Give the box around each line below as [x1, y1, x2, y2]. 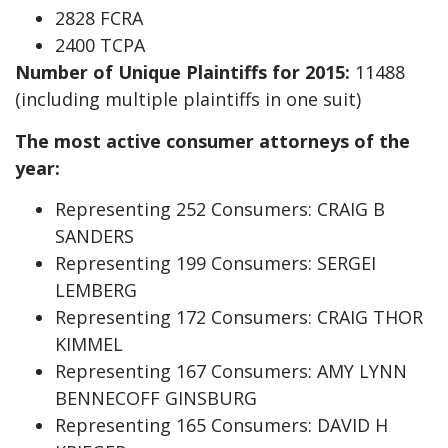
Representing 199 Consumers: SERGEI [55, 250, 376, 275]
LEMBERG [55, 277, 137, 302]
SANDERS [55, 223, 134, 248]
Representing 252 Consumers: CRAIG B [55, 196, 385, 221]
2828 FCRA [55, 6, 143, 31]
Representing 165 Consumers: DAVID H [55, 412, 388, 437]
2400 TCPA [55, 33, 145, 58]
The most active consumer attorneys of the [15, 128, 410, 153]
